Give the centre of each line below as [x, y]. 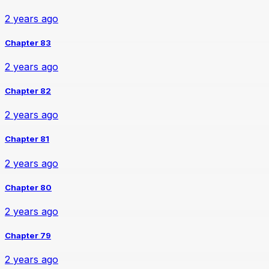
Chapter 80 [28, 187]
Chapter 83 [28, 42]
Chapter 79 [28, 236]
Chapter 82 [28, 91]
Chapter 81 [27, 139]
